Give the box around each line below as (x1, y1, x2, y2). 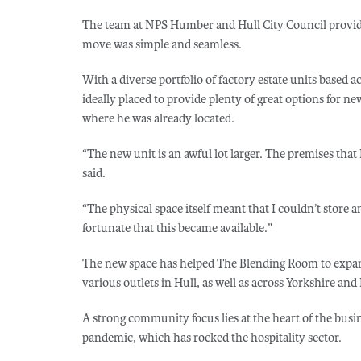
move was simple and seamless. (82, 37, 242, 52)
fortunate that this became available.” (82, 221, 272, 236)
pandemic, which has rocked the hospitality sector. (82, 330, 342, 346)
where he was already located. (82, 111, 234, 127)
